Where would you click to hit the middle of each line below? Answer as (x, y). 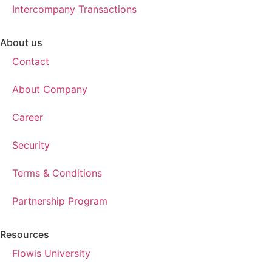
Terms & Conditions (57, 173)
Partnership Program (60, 201)
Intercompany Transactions (74, 9)
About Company (50, 89)
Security (31, 145)
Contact (31, 61)
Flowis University (51, 253)
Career (28, 117)
